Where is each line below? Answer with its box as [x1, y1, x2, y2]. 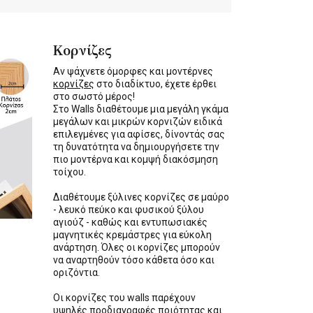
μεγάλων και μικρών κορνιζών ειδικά [53, 116, 222, 127]
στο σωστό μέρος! [53, 91, 135, 102]
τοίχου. [53, 166, 86, 177]
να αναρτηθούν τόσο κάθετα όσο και [53, 254, 214, 265]
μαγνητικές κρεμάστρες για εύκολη [53, 229, 212, 240]
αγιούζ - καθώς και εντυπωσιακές [53, 217, 208, 228]
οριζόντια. [53, 267, 100, 278]
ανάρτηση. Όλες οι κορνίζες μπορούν [53, 242, 220, 253]
